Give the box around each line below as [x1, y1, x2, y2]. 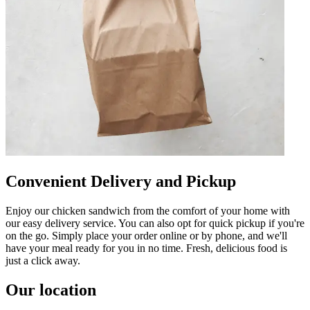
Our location [6, 280, 96, 299]
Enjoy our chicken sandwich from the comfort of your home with [6, 204, 290, 217]
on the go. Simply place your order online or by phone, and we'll [6, 229, 287, 241]
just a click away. [6, 254, 80, 266]
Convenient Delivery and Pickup [6, 172, 236, 190]
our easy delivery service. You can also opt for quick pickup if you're [6, 217, 304, 229]
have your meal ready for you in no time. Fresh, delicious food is [6, 241, 287, 254]
